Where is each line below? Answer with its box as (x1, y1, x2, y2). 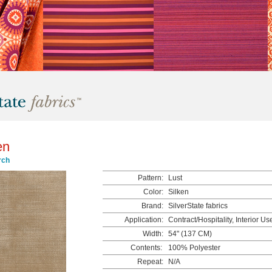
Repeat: (137, 257, 163, 266)
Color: (143, 188, 163, 196)
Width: (143, 229, 163, 238)
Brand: (141, 202, 163, 210)
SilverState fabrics (166, 202, 228, 210)
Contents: (131, 243, 162, 252)
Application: (124, 216, 163, 224)
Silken (166, 188, 189, 196)
